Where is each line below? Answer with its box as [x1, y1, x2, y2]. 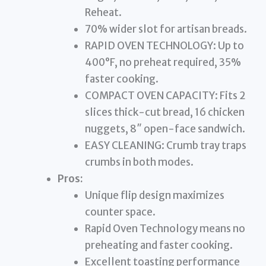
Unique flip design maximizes [84, 188, 224, 202]
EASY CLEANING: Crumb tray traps [84, 138, 246, 152]
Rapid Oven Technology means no [84, 221, 245, 235]
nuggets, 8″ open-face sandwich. [84, 122, 245, 135]
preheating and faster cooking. [84, 238, 233, 252]
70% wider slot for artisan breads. [84, 22, 247, 36]
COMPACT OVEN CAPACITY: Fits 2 [84, 88, 246, 102]
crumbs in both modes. [84, 155, 194, 169]
